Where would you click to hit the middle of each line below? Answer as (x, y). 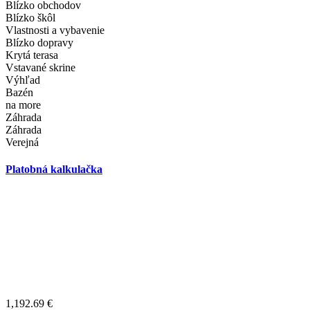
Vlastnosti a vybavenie (55, 30)
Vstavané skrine (40, 68)
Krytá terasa (32, 55)
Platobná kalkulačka (54, 170)
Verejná (22, 143)
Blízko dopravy (39, 43)
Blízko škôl (30, 18)
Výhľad (23, 80)
